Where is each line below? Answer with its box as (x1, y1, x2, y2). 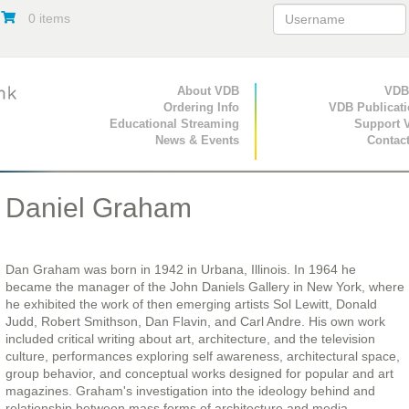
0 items (27, 10, 70, 26)
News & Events (155, 133, 240, 148)
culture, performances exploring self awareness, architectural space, (5, 349, 400, 364)
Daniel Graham (5, 193, 192, 224)
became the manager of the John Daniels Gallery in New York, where (5, 279, 404, 295)
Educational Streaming (110, 117, 240, 131)
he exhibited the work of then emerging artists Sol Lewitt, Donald (5, 297, 377, 312)
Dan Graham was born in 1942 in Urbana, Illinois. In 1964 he (5, 262, 356, 278)
